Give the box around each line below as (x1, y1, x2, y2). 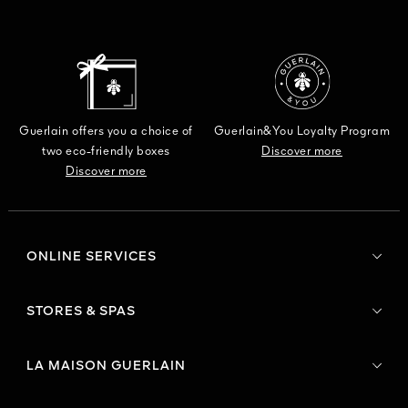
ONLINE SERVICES (26, 250, 157, 263)
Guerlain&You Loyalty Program (213, 125, 391, 138)
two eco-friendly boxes (42, 145, 170, 158)
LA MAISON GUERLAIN (26, 359, 186, 372)
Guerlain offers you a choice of (19, 125, 193, 138)
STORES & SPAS (26, 304, 136, 318)
